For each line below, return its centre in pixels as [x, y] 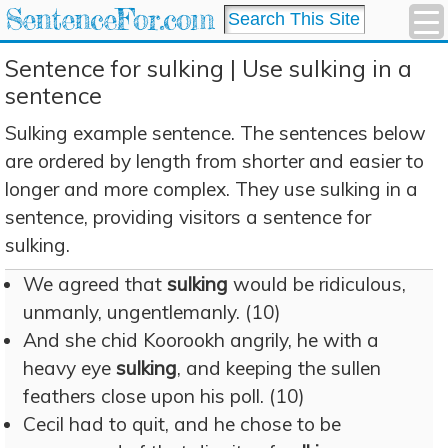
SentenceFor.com [109, 19]
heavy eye [69, 368]
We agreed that [95, 284]
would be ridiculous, [317, 284]
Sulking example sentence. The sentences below [215, 133]
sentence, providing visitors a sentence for [188, 217]
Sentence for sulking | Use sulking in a [208, 68]
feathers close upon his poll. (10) [164, 396]
